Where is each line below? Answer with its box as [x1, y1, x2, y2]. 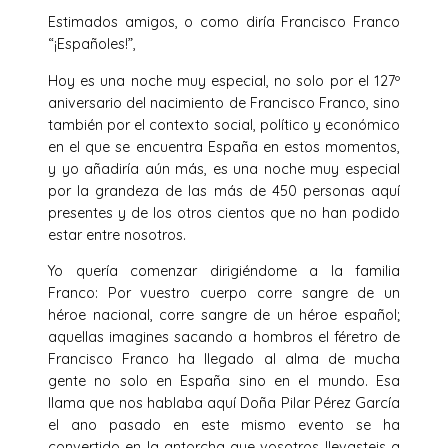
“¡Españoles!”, [48, 35, 136, 54]
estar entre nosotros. [48, 225, 186, 244]
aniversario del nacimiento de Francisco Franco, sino [48, 93, 400, 112]
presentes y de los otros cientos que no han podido [48, 203, 400, 222]
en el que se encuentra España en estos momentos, [48, 137, 400, 156]
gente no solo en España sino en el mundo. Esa [48, 371, 400, 390]
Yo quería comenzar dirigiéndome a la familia [48, 261, 400, 280]
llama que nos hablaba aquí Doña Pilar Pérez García [48, 393, 400, 412]
